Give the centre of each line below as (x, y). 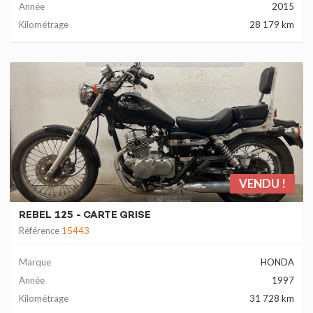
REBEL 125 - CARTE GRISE (85, 216)
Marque (35, 262)
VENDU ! (262, 183)
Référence (40, 231)
